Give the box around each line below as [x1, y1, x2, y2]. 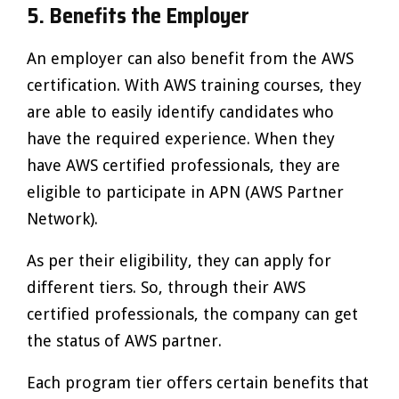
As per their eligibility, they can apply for [27, 251, 331, 270]
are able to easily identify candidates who [27, 102, 334, 121]
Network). [27, 209, 98, 228]
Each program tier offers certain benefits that [27, 373, 369, 392]
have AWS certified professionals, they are [27, 156, 340, 175]
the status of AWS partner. [27, 331, 222, 350]
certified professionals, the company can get [27, 305, 358, 323]
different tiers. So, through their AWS [27, 278, 305, 297]
